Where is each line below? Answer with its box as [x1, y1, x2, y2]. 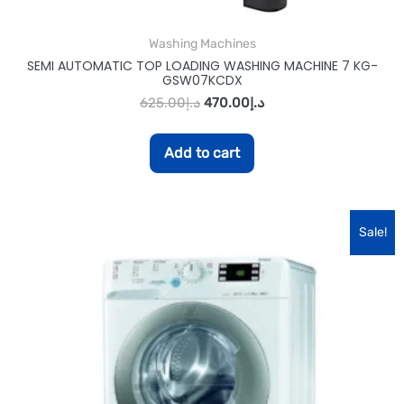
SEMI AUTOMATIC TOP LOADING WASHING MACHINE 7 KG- [26, 56, 378, 75]
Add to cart [164, 143, 240, 161]
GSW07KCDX [161, 70, 243, 89]
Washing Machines [148, 35, 256, 51]
